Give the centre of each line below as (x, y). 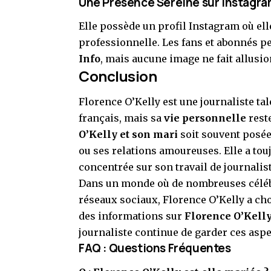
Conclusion (118, 76)
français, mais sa (121, 118)
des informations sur (132, 216)
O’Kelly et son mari (128, 135)
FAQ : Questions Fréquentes (155, 248)
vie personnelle (205, 118)
